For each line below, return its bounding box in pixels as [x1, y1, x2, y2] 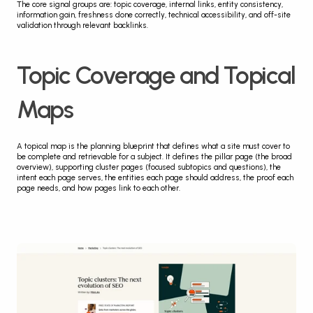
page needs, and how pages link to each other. [17, 184, 180, 194]
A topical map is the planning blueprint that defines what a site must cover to [17, 142, 290, 152]
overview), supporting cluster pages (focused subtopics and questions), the [17, 163, 281, 173]
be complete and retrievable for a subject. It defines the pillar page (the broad [17, 152, 292, 162]
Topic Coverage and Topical [17, 61, 296, 91]
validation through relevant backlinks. [17, 21, 148, 31]
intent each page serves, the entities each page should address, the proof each [17, 173, 293, 183]
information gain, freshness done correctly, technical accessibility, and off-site [17, 10, 291, 20]
